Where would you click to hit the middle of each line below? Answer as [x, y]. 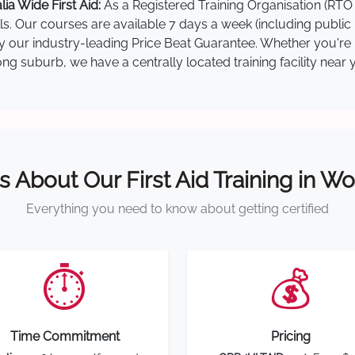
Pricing [290, 336]
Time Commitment [65, 336]
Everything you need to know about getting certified [177, 209]
